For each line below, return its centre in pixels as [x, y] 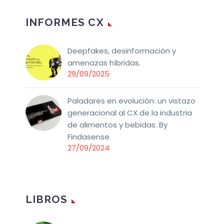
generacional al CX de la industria [130, 112]
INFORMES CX [65, 22]
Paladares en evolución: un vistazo [131, 100]
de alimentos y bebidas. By [117, 124]
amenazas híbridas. [104, 62]
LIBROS [47, 199]
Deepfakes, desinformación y [122, 50]
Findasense [88, 136]
